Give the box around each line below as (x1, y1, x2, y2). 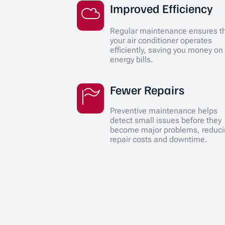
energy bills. (110, 55, 154, 65)
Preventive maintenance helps (110, 105, 218, 116)
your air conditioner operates (110, 36, 212, 46)
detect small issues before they (110, 115, 222, 125)
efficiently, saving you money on (110, 45, 223, 55)
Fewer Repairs (110, 81, 185, 97)
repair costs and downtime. (110, 134, 208, 144)
